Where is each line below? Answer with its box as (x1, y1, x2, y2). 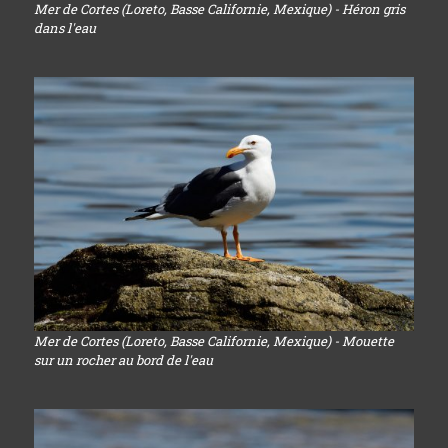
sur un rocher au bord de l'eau (33, 350, 213, 369)
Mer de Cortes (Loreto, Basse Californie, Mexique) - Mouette (33, 331, 394, 350)
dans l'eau (33, 19, 96, 38)
